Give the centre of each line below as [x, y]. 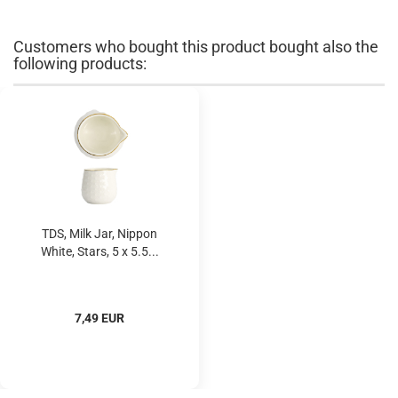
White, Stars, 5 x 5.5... [99, 251]
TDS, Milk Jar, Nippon [99, 234]
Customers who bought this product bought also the [196, 47]
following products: [80, 64]
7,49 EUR [99, 318]
